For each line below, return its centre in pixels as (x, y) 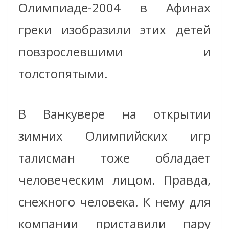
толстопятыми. (63, 74)
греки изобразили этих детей (114, 30)
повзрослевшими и (114, 52)
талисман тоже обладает (114, 158)
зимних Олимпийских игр (114, 136)
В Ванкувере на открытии (114, 114)
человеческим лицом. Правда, (114, 180)
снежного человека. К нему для (114, 202)
